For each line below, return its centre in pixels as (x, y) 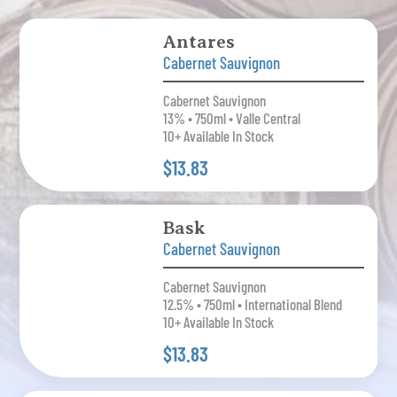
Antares (198, 42)
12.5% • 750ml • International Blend (252, 304)
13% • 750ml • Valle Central (231, 118)
